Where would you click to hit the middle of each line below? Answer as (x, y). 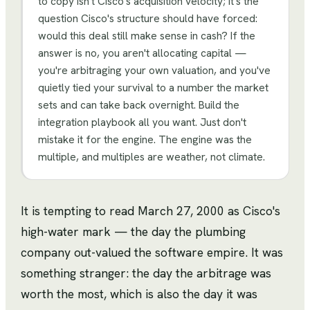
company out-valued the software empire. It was (152, 253)
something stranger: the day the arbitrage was (146, 273)
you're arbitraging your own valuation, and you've (154, 71)
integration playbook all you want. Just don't (142, 122)
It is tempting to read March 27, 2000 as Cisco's (151, 211)
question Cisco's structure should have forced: (148, 19)
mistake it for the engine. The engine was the (145, 140)
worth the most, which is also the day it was (139, 294)
